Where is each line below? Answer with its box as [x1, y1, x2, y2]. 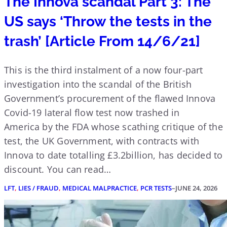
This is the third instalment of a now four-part [4, 64, 203, 77]
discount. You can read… [4, 163, 111, 176]
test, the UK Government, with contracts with [4, 135, 199, 147]
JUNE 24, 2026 [175, 183, 218, 193]
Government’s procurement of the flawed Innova [4, 92, 216, 105]
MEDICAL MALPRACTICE [62, 183, 137, 193]
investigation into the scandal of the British [4, 78, 192, 91]
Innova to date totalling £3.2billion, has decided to [4, 149, 223, 162]
